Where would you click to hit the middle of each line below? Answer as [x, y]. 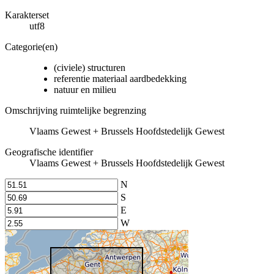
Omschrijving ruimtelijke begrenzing [76, 110]
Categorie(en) [31, 46]
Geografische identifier [49, 152]
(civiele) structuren [90, 67]
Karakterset [27, 15]
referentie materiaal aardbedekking [120, 78]
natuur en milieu [85, 89]
